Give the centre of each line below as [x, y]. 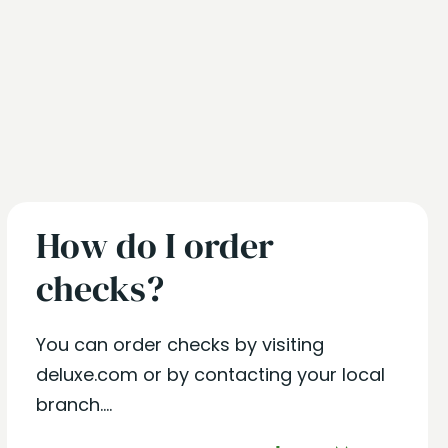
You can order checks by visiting [179, 344]
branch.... [73, 404]
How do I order [154, 245]
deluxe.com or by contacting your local [210, 374]
